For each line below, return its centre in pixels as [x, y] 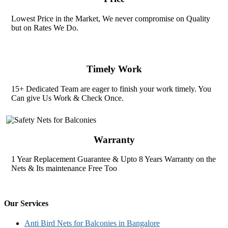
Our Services [26, 203]
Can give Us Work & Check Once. [68, 98]
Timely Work [114, 69]
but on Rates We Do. [45, 27]
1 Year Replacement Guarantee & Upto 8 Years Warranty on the [114, 159]
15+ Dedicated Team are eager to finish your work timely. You [111, 89]
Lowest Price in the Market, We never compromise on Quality [111, 18]
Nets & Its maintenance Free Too [64, 168]
